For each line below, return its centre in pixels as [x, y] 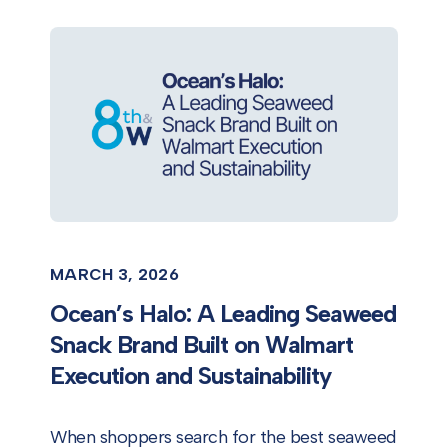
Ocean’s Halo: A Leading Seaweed [223, 314]
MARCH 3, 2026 [114, 275]
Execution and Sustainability [190, 376]
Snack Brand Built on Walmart [201, 345]
